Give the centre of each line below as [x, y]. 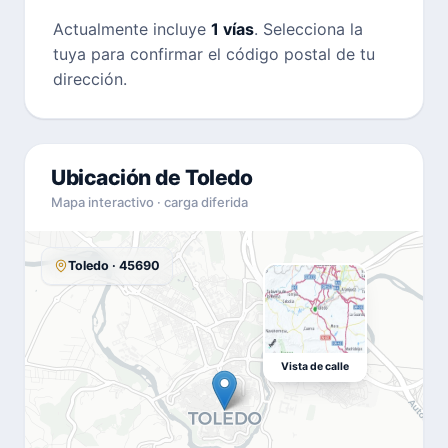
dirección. [90, 78]
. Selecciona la [308, 28]
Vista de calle [315, 366]
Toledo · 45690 [114, 265]
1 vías [232, 28]
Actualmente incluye [132, 28]
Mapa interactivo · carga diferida [149, 201]
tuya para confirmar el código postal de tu [214, 53]
